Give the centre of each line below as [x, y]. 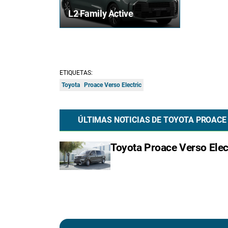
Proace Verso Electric [113, 85]
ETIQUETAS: [76, 73]
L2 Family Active [101, 14]
